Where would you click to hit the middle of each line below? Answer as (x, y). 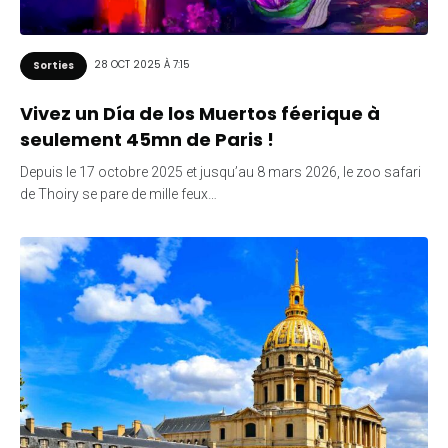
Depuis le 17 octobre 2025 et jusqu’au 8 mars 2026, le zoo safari (220, 171)
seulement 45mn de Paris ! (147, 139)
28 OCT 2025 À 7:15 (142, 65)
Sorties (53, 65)
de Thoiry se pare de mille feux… (118, 193)
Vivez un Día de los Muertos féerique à (200, 113)
